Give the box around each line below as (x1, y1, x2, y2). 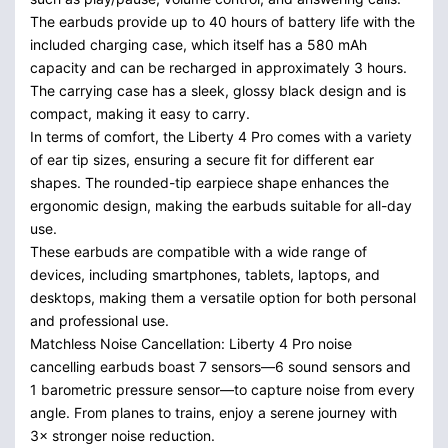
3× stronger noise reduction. (30, 426, 215, 444)
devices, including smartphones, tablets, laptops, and (30, 265, 380, 283)
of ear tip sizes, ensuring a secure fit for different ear (30, 150, 374, 168)
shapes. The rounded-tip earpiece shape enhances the (30, 173, 389, 191)
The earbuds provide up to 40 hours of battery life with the (30, 12, 415, 30)
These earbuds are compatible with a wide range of (30, 242, 367, 260)
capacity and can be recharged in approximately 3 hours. (30, 58, 407, 76)
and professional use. (30, 311, 169, 329)
